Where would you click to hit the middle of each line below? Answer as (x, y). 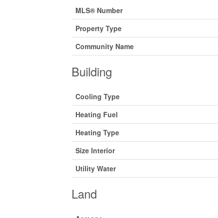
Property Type (99, 28)
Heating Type (97, 132)
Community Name (105, 46)
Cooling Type (98, 96)
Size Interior (95, 150)
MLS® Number (99, 10)
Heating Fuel (97, 114)
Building (92, 71)
